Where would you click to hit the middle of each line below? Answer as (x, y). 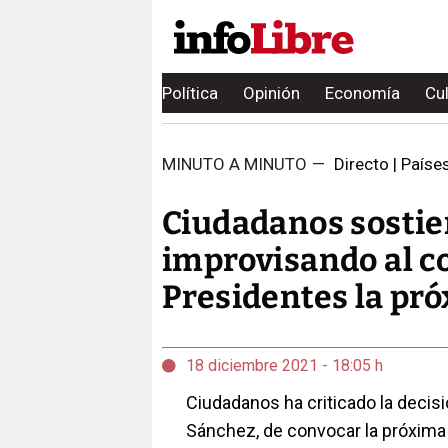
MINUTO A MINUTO (234, 164)
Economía (362, 93)
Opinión (271, 93)
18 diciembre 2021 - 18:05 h (284, 365)
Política (190, 93)
